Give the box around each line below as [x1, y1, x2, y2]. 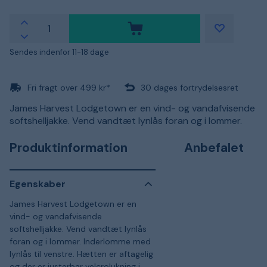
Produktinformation [10, 139, 128, 156]
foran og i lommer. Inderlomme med [10, 235, 151, 247]
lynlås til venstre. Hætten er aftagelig [10, 248, 153, 259]
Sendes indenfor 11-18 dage [10, 46, 109, 57]
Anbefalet [184, 139, 244, 156]
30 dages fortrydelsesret [141, 82, 238, 93]
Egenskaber [10, 178, 66, 190]
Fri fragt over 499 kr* [27, 82, 110, 93]
